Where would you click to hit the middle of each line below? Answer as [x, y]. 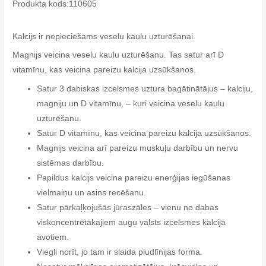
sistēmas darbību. [71, 163]
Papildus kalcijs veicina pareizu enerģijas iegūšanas [134, 178]
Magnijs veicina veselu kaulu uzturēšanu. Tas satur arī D [118, 55]
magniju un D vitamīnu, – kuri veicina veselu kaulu [131, 104]
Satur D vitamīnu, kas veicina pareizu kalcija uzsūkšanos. [144, 134]
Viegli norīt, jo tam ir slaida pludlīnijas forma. [120, 252]
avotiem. [53, 237]
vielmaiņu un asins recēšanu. [92, 193]
